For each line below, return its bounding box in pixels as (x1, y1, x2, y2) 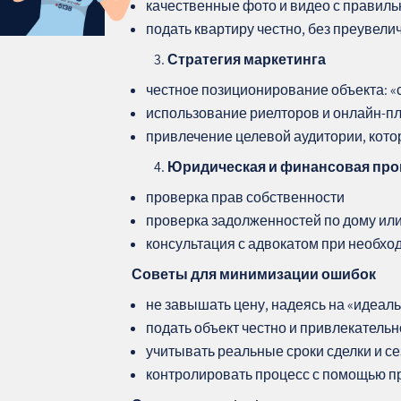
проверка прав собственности (146, 187, 346, 207)
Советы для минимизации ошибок (132, 264, 377, 284)
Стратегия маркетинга (167, 49, 327, 69)
